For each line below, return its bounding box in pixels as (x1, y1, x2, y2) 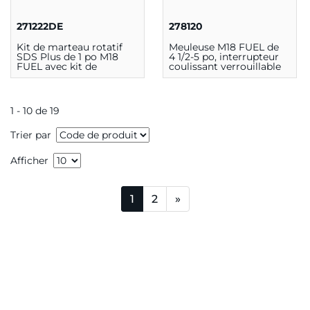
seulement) (168, 79, 224, 92)
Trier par (10, 128, 51, 141)
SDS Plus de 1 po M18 (17, 50, 118, 63)
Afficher (10, 154, 48, 167)
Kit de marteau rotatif (17, 40, 122, 53)
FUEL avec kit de (17, 60, 97, 73)
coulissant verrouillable (168, 60, 281, 73)
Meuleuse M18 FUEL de (168, 40, 279, 53)
